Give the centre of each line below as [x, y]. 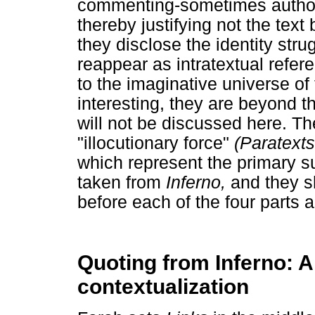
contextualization [163, 287]
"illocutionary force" [156, 143]
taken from [122, 182]
